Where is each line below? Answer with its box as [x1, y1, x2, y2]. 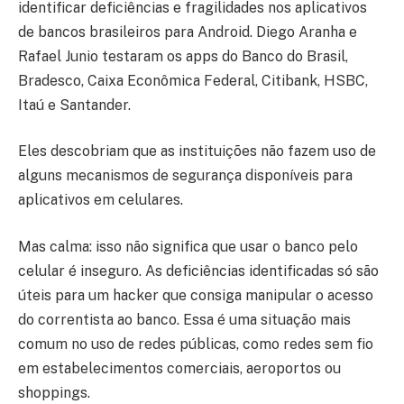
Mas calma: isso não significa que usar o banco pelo [18, 237, 358, 255]
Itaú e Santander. [18, 96, 131, 114]
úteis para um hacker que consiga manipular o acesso [18, 286, 373, 304]
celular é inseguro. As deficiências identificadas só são [18, 262, 379, 280]
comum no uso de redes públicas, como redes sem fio [18, 335, 373, 353]
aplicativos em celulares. [18, 191, 183, 209]
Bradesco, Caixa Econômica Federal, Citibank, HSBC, [18, 71, 368, 89]
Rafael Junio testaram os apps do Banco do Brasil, [18, 47, 348, 65]
